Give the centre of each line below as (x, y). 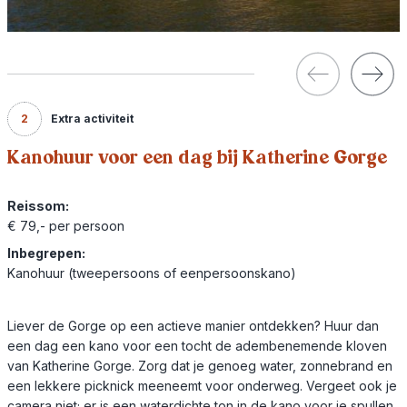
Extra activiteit (92, 118)
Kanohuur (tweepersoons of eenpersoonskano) (152, 273)
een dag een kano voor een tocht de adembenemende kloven (197, 345)
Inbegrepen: (46, 253)
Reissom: (38, 205)
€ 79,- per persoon (66, 225)
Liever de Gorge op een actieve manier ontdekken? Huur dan (193, 325)
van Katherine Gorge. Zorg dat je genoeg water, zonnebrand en (200, 365)
